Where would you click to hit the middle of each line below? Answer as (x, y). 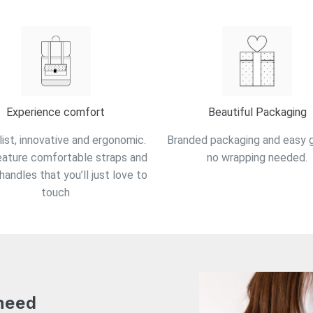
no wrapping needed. (257, 157)
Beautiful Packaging (257, 112)
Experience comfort (56, 112)
